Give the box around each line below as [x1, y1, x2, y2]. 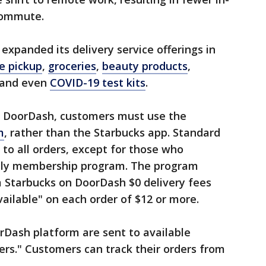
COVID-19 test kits [50, 75, 145, 90]
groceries [48, 59, 96, 74]
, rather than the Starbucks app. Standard [4, 125, 220, 140]
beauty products [102, 59, 188, 74]
